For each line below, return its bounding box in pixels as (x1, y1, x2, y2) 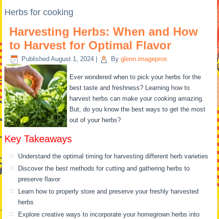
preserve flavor (18, 175, 61, 183)
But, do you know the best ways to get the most (69, 106, 206, 113)
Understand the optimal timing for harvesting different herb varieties (18, 153, 209, 160)
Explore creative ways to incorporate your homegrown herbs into (18, 211, 200, 218)
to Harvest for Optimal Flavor (9, 39, 172, 52)
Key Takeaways (4, 133, 72, 144)
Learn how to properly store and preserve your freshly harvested (18, 188, 199, 195)
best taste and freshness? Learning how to (69, 84, 190, 91)
